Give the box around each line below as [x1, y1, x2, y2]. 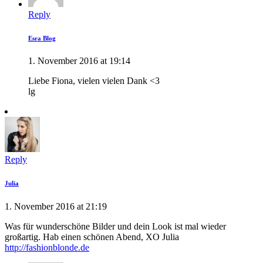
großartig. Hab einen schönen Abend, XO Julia [5, 232, 179, 242]
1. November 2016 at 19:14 [28, 56, 130, 66]
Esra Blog [28, 34, 56, 42]
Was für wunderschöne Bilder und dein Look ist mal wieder [5, 221, 226, 232]
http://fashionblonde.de [5, 242, 89, 253]
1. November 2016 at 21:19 [5, 201, 107, 212]
